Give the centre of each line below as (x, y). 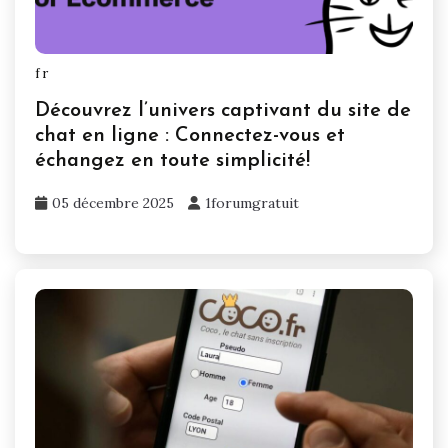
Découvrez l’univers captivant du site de (223, 110)
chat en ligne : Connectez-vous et (190, 135)
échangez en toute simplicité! (172, 160)
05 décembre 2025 (113, 202)
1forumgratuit (252, 202)
